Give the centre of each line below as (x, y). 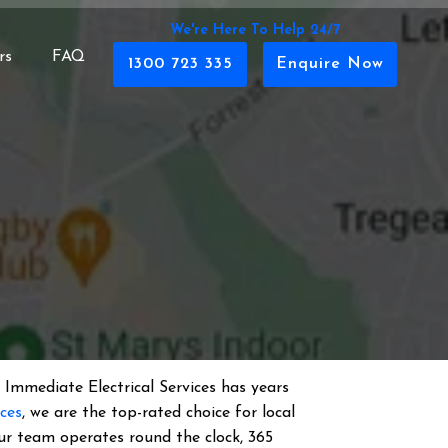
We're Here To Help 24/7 (255, 30)
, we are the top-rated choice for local (159, 413)
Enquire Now (330, 64)
